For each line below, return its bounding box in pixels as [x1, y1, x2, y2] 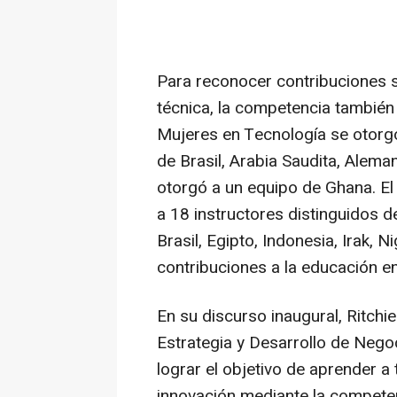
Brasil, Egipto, [157, 229, 262, 254]
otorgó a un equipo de [157, 175, 325, 201]
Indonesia [262, 229, 334, 254]
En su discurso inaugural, [157, 304, 346, 330]
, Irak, [334, 229, 378, 254]
